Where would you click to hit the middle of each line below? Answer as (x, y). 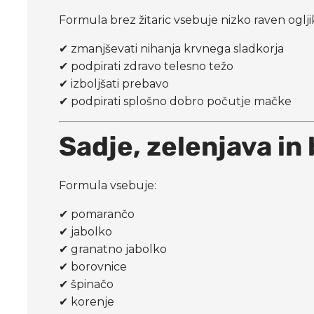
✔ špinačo (87, 284)
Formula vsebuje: (108, 185)
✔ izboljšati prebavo (114, 83)
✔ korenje (87, 301)
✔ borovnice (93, 266)
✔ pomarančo (97, 214)
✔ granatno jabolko (113, 249)
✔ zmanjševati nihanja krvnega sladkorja (172, 48)
